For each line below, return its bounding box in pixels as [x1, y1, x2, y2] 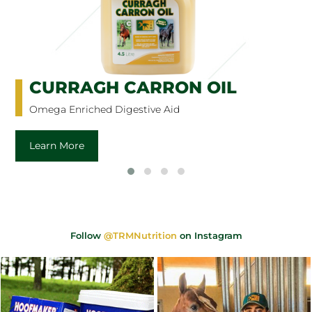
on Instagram [176, 229, 242, 241]
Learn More [29, 139, 85, 152]
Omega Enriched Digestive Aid [29, 102, 180, 116]
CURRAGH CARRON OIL [29, 77, 237, 97]
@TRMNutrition [103, 229, 177, 241]
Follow [70, 229, 104, 241]
